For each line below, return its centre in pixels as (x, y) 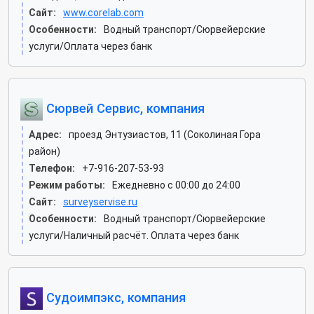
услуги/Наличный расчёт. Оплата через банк (134, 235)
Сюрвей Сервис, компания (124, 108)
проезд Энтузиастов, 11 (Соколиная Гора (165, 135)
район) (45, 151)
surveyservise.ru (100, 202)
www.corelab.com (103, 13)
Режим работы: (67, 185)
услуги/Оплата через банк (90, 46)
